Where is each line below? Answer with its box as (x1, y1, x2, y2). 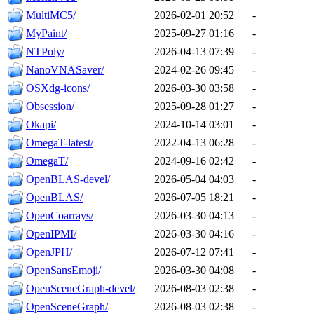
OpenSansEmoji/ (26, 264, 101, 277)
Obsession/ (26, 100, 74, 113)
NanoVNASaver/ (26, 64, 104, 76)
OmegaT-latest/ (26, 137, 93, 149)
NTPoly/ (26, 46, 64, 58)
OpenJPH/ (26, 246, 72, 259)
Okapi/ (26, 118, 56, 131)
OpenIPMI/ (26, 228, 76, 240)
